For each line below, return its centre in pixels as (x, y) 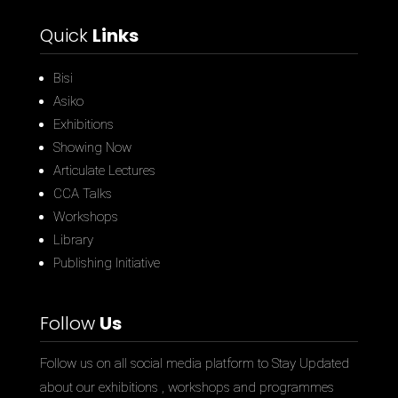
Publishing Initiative (106, 263)
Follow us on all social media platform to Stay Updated (194, 364)
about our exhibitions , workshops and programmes (187, 388)
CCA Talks (82, 194)
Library (73, 240)
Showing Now (92, 148)
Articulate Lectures (104, 171)
